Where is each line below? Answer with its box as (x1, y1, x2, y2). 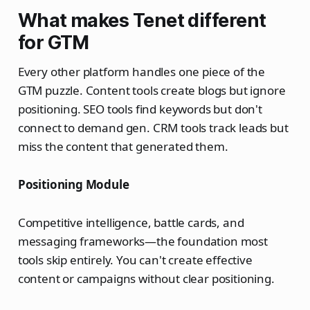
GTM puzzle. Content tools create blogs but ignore (17, 82, 286, 99)
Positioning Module (17, 176, 129, 193)
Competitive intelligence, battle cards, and (17, 215, 244, 231)
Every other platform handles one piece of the (17, 64, 266, 80)
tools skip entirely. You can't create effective (17, 252, 253, 268)
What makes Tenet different (17, 9, 266, 33)
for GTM (17, 31, 89, 55)
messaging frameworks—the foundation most (17, 233, 268, 250)
